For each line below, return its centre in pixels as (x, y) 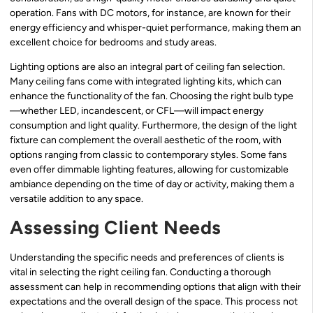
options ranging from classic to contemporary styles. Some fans (148, 155)
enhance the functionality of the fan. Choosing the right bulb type (152, 96)
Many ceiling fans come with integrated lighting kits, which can (146, 82)
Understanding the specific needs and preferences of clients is (147, 257)
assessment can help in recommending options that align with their (155, 286)
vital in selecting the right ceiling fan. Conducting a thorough (140, 272)
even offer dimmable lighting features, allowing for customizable (149, 170)
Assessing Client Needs (116, 227)
